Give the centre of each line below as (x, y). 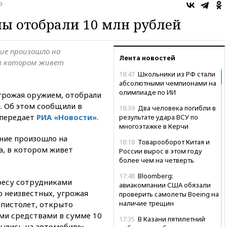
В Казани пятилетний (171, 219)
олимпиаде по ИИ (147, 92)
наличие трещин (146, 203)
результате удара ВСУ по (159, 117)
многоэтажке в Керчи (154, 126)
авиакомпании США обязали (165, 185)
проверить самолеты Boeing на (169, 194)
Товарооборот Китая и (173, 142)
